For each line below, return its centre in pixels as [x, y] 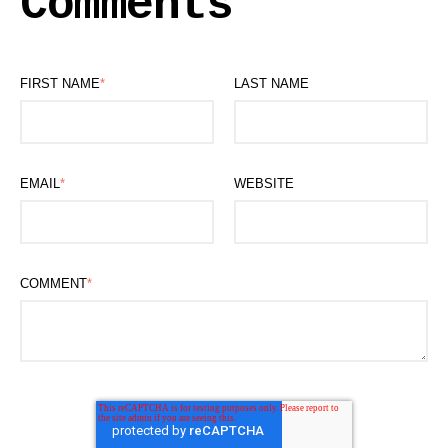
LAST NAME [271, 83]
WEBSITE [264, 183]
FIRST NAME [60, 83]
